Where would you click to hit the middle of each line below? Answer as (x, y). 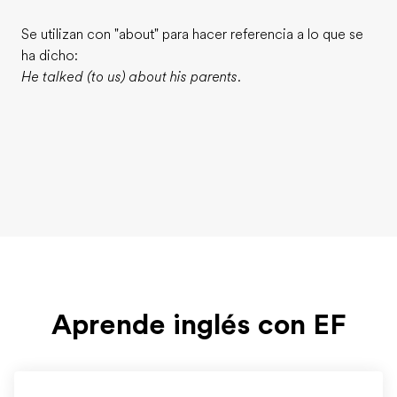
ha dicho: (50, 56)
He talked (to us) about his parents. (132, 77)
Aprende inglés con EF (198, 325)
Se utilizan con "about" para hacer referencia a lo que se (192, 35)
